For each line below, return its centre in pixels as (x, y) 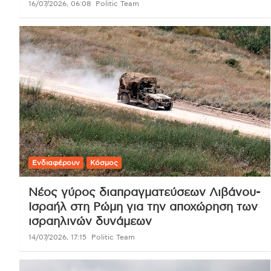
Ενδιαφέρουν (56, 162)
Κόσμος (104, 162)
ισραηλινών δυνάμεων (90, 221)
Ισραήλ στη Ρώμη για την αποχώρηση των (143, 207)
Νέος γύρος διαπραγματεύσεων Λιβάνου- (144, 192)
